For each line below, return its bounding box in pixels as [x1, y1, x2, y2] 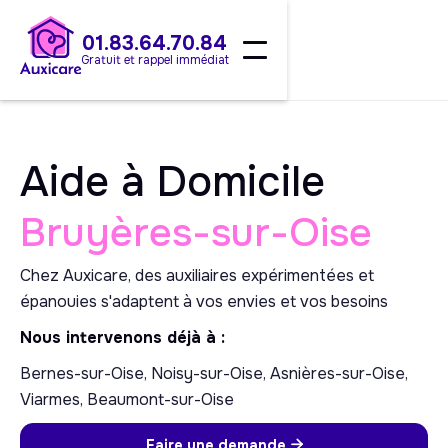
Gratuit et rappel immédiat [80, 52, 229, 68]
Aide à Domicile [20, 155, 325, 209]
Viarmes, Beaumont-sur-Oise [20, 389, 234, 410]
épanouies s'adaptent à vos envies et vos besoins [20, 291, 388, 312]
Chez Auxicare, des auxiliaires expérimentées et [20, 265, 374, 286]
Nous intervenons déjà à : [20, 327, 225, 348]
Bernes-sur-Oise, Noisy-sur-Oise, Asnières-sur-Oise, [20, 363, 408, 384]
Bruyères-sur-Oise [20, 207, 372, 258]
